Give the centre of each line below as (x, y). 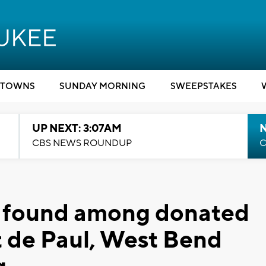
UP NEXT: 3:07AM (77, 129)
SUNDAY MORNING (102, 86)
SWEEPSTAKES (203, 86)
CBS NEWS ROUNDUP (82, 143)
